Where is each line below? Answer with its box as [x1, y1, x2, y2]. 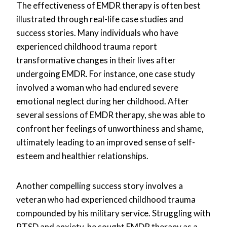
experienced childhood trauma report [16, 41, 157, 52]
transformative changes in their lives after [16, 54, 176, 65]
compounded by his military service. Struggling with [16, 207, 210, 218]
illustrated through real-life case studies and [16, 13, 183, 24]
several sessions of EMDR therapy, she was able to [16, 109, 205, 120]
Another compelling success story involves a [16, 180, 183, 191]
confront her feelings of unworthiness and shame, [16, 123, 204, 134]
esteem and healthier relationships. [16, 150, 148, 161]
